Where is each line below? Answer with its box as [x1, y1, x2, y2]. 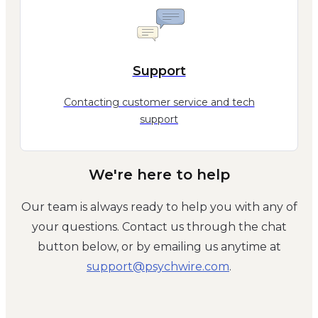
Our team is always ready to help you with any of [21, 200, 297, 214]
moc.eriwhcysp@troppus [87, 260, 229, 274]
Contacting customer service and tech [63, 96, 255, 109]
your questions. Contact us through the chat [31, 220, 287, 234]
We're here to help [88, 165, 230, 183]
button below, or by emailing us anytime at [37, 240, 281, 254]
